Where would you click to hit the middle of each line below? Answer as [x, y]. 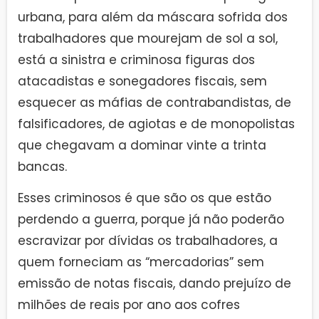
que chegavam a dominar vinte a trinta [142, 145]
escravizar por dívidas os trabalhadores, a [148, 241]
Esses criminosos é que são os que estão [145, 198]
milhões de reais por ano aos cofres [129, 305]
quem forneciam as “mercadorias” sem [141, 262]
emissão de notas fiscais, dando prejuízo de [155, 284]
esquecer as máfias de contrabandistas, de [155, 102]
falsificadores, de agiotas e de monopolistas [156, 124]
